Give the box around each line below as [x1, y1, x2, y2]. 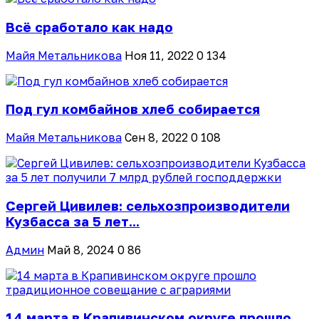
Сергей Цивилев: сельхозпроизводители [6, 197, 290, 214]
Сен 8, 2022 [125, 130, 188, 145]
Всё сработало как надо [6, 19, 173, 36]
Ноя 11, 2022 [125, 48, 194, 63]
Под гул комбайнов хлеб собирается [6, 101, 260, 117]
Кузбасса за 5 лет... [6, 213, 140, 229]
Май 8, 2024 [47, 242, 115, 257]
